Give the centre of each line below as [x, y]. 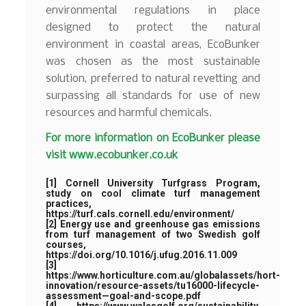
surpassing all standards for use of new [153, 96]
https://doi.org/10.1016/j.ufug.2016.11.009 [142, 255]
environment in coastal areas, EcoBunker [153, 44]
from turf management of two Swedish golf [153, 235]
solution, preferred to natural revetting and [153, 79]
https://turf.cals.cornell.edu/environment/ [140, 214]
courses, [66, 245]
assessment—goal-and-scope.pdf [124, 296]
